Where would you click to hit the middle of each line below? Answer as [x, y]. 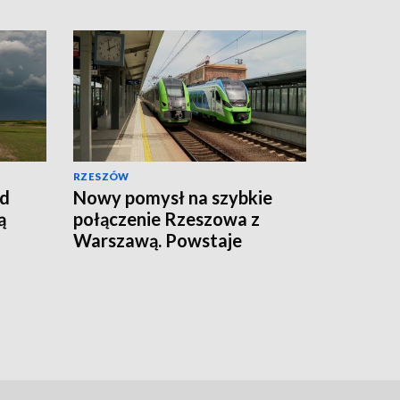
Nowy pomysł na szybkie [173, 197]
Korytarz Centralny [153, 261]
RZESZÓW [101, 176]
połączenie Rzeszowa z [167, 218]
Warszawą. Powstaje [158, 240]
